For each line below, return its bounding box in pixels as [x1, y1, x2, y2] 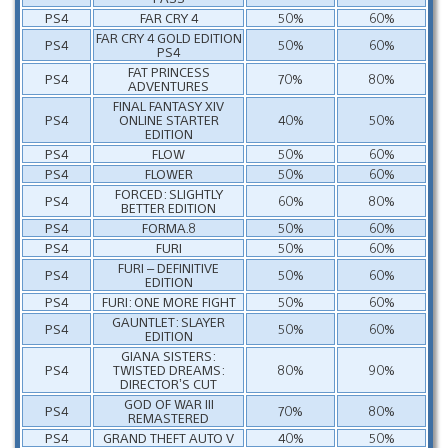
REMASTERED [128, 408, 209, 426]
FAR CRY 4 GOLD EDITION [95, 28, 242, 46]
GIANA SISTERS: [121, 346, 216, 364]
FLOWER [144, 164, 193, 182]
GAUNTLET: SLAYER [112, 312, 225, 330]
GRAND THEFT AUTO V [103, 428, 234, 446]
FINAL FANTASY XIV [113, 96, 224, 114]
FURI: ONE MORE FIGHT [101, 292, 236, 310]
